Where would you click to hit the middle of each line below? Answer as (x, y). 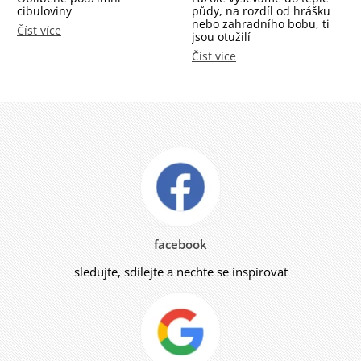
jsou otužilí (221, 36)
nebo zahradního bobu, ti (261, 23)
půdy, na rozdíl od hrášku (261, 10)
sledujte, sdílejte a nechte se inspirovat (180, 271)
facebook (180, 244)
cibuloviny (44, 10)
